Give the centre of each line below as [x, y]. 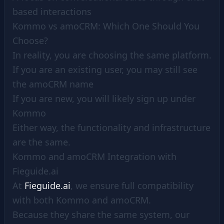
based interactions [52, 11]
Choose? [30, 40]
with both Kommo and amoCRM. [82, 200]
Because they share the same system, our [101, 214]
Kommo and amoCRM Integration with [94, 156]
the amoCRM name [53, 84]
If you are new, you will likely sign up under [104, 98]
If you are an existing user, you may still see [105, 69]
